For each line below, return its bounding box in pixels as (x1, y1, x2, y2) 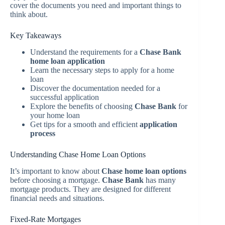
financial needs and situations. (10, 193, 104, 202)
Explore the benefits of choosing (30, 102, 135, 111)
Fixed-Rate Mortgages (10, 214, 81, 223)
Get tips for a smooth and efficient (30, 120, 140, 129)
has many (144, 175, 176, 184)
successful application (30, 93, 99, 102)
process (30, 129, 55, 138)
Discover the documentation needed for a (30, 84, 160, 93)
